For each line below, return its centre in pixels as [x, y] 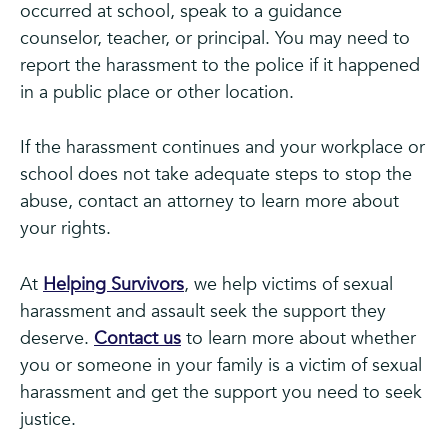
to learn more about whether [298, 339]
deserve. [57, 339]
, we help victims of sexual [288, 285]
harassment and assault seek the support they [203, 312]
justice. [48, 420]
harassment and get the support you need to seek [221, 393]
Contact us [137, 339]
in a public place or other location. [157, 92]
